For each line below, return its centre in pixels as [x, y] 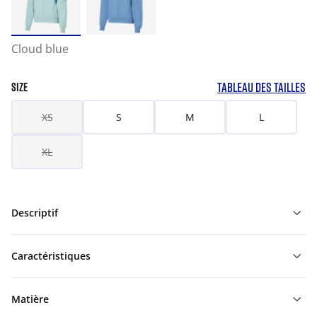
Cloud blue [40, 49]
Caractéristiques [51, 256]
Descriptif [35, 213]
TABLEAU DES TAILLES [261, 87]
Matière [30, 299]
